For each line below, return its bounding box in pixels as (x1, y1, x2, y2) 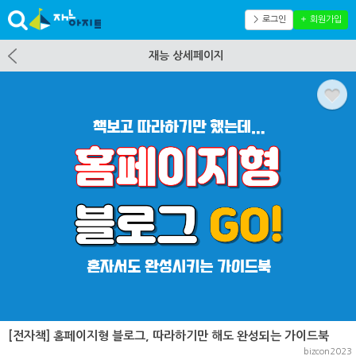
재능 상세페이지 (149, 50, 224, 61)
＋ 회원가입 (300, 15, 342, 24)
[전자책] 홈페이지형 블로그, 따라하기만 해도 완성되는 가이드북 (8, 330, 329, 342)
